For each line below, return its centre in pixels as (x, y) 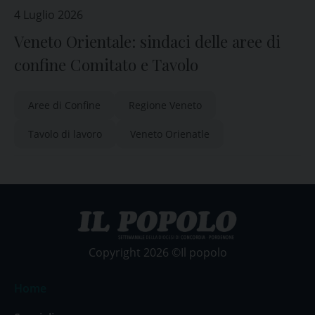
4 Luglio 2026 (49, 15)
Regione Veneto (165, 105)
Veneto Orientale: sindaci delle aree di (147, 41)
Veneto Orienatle (170, 134)
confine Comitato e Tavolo (106, 65)
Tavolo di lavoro (65, 134)
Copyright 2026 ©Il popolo (157, 252)
